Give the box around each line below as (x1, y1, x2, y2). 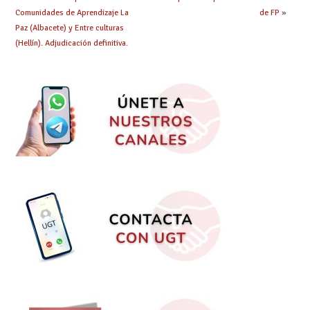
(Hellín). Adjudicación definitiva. (15, 37, 128, 48)
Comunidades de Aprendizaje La (15, 7, 129, 18)
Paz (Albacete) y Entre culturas (15, 22, 124, 33)
